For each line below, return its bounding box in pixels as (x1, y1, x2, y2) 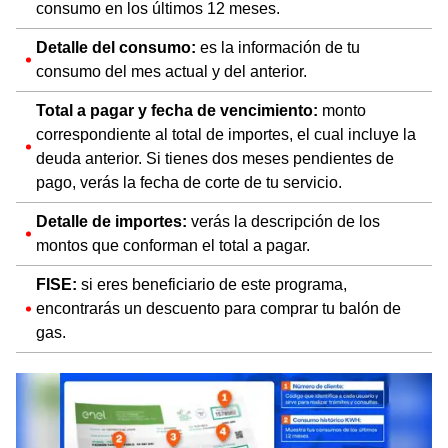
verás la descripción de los (187, 211, 380, 231)
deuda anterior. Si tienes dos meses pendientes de (36, 148, 394, 168)
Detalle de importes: (36, 211, 187, 231)
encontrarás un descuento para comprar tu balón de (36, 298, 401, 318)
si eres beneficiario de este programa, (77, 274, 347, 294)
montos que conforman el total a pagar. (36, 235, 310, 255)
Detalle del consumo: (36, 37, 196, 57)
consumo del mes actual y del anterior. (36, 61, 307, 81)
